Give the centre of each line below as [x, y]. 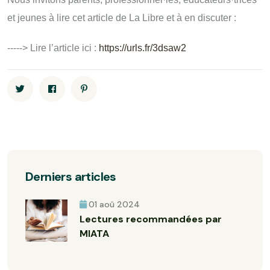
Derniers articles [71, 177]
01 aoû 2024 [114, 205]
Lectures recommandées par [151, 219]
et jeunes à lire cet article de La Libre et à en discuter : [122, 18]
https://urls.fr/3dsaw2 [143, 48]
